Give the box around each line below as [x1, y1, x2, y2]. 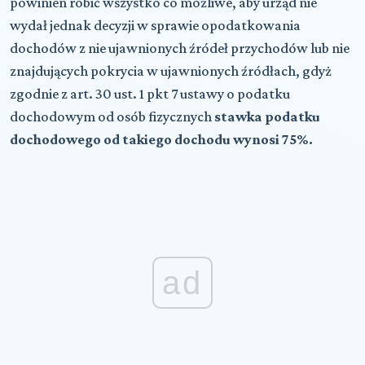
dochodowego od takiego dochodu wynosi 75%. [10, 130, 313, 147]
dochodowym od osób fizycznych [10, 108, 214, 125]
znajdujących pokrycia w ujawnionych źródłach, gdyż [10, 62, 332, 79]
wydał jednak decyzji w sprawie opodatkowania [10, 16, 301, 33]
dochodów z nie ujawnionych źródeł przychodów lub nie [10, 39, 350, 56]
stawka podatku [214, 108, 320, 125]
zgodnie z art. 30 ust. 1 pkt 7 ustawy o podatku [10, 85, 290, 102]
